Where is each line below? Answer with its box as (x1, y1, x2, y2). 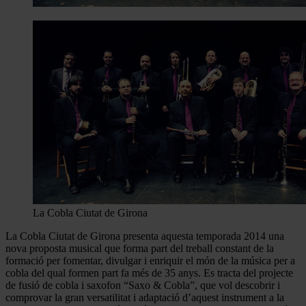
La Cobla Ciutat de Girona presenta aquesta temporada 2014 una (5, 229, 284, 242)
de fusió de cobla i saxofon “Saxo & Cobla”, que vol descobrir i (5, 279, 280, 291)
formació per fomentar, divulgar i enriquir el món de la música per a (5, 254, 295, 266)
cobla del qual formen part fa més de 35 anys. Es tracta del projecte (5, 266, 293, 279)
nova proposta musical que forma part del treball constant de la (5, 242, 274, 254)
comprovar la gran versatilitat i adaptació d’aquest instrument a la (5, 291, 284, 303)
